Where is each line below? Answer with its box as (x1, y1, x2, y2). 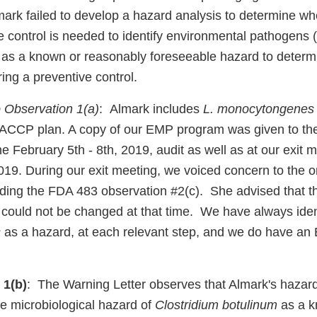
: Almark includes (99, 102, 203, 117)
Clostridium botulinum (155, 298, 277, 313)
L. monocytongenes (203, 102, 314, 117)
